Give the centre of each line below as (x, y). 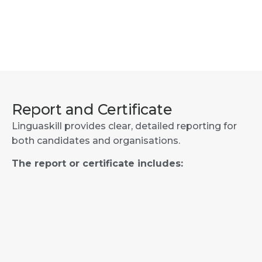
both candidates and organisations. (96, 140)
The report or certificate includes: (97, 164)
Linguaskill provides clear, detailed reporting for (124, 126)
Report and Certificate (92, 109)
